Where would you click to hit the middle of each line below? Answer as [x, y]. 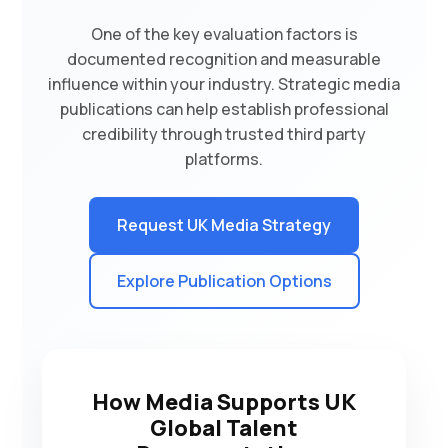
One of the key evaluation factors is [224, 34]
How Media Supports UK [224, 402]
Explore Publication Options [224, 281]
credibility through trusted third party [224, 134]
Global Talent [224, 428]
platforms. [224, 159]
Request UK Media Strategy [224, 225]
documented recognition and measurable [224, 59]
